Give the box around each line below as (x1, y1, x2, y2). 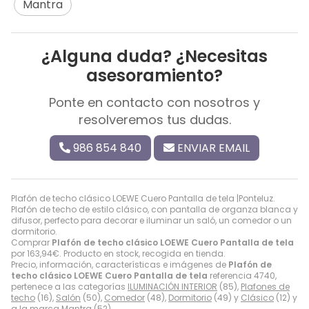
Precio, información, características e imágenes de (11, 258, 228, 270)
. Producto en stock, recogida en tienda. (59, 247, 226, 259)
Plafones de (241, 280, 290, 292)
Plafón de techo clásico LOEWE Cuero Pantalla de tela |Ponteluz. (11, 192, 275, 204)
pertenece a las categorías (11, 280, 128, 292)
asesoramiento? (86, 63, 223, 87)
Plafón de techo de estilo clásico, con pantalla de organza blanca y (11, 203, 298, 215)
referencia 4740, (208, 269, 277, 281)
